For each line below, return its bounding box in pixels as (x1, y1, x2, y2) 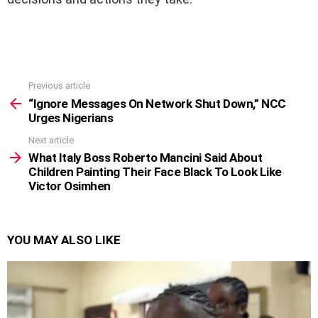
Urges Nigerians (28, 110, 114, 125)
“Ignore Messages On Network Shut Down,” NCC (28, 96, 286, 111)
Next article (28, 134, 74, 146)
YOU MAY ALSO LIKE (7, 233, 121, 248)
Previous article (28, 80, 90, 92)
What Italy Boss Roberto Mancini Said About (28, 150, 263, 165)
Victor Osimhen (28, 179, 111, 194)
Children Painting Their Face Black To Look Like (28, 165, 283, 180)
